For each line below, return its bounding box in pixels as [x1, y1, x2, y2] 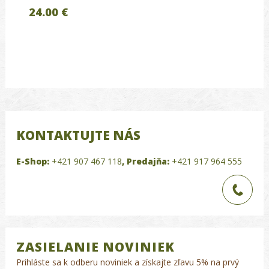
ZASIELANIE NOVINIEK [16, 238, 175, 255]
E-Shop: [16, 155, 49, 167]
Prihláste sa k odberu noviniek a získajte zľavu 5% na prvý [16, 256, 239, 268]
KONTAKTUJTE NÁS [16, 126, 141, 144]
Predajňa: [127, 155, 169, 167]
